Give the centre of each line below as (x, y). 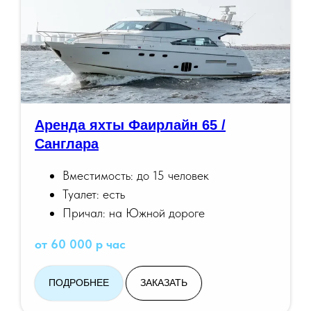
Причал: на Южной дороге (134, 213)
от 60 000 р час (80, 244)
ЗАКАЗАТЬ (164, 283)
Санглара (67, 144)
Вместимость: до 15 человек (136, 176)
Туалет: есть (94, 194)
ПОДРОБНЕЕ (79, 283)
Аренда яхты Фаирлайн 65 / (130, 125)
